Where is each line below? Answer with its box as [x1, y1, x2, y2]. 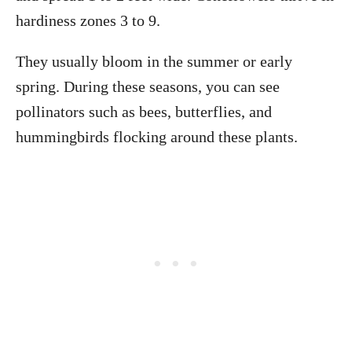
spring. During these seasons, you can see [16, 78, 280, 95]
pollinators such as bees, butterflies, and [16, 103, 272, 120]
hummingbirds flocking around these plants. [16, 128, 298, 145]
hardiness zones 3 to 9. [16, 12, 160, 29]
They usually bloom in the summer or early [16, 53, 292, 70]
